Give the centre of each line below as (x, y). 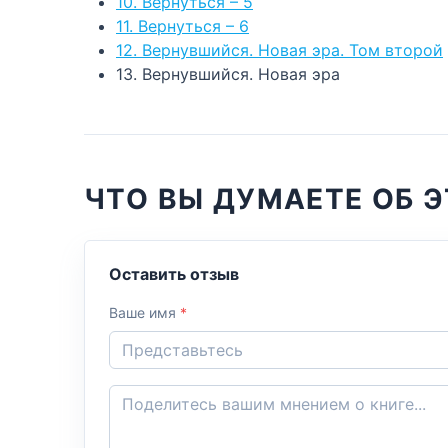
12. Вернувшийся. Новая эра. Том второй (279, 50)
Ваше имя (144, 312)
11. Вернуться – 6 (182, 26)
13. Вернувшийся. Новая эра (228, 74)
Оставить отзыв (174, 274)
